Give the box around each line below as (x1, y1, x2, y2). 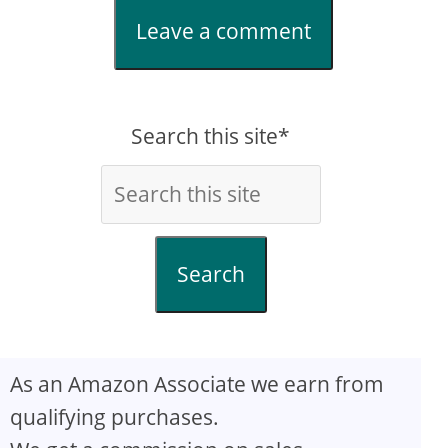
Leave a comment (136, 16, 312, 45)
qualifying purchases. (10, 402, 219, 431)
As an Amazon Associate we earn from (10, 369, 384, 398)
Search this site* (131, 121, 291, 150)
